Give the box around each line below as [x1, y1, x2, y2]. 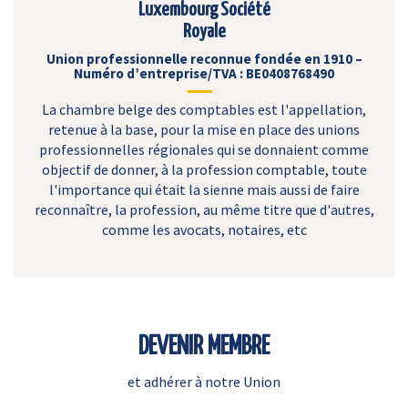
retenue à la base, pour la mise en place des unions [48, 120, 360, 138]
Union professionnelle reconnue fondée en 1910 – [46, 50, 362, 67]
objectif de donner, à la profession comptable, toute [41, 160, 367, 178]
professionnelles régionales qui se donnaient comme [39, 140, 369, 158]
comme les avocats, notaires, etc [101, 220, 307, 239]
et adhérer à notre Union [127, 372, 280, 391]
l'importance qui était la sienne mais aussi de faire [48, 180, 360, 199]
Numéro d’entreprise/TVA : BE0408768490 [74, 65, 334, 82]
